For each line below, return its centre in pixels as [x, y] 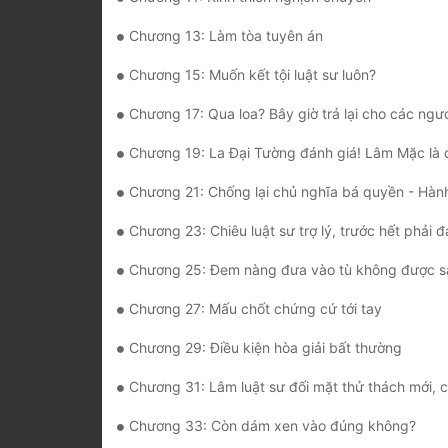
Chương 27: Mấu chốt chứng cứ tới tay [255, 309]
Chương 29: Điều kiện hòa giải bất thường [265, 348]
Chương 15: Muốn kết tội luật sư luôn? [252, 75]
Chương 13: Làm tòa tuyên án [226, 36]
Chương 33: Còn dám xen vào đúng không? [272, 426]
